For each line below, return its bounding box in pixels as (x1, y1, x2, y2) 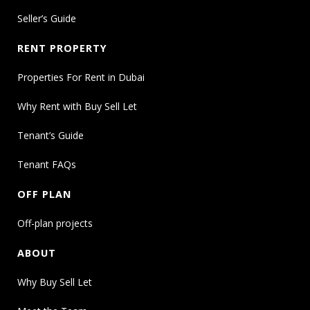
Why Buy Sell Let (17, 275, 92, 289)
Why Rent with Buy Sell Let (17, 100, 137, 113)
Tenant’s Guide (17, 129, 84, 143)
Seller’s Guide (17, 12, 76, 26)
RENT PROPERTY (17, 42, 107, 55)
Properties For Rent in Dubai (17, 71, 145, 84)
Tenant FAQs (17, 158, 76, 172)
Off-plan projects (17, 217, 93, 230)
